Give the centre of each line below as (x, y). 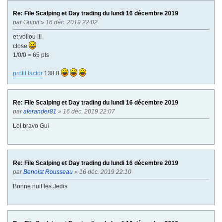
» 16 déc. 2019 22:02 (69, 22)
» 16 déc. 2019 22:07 (86, 111)
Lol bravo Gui (31, 126)
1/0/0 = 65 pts (31, 55)
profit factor (28, 73)
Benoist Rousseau (48, 172)
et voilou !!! (27, 36)
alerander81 (40, 111)
